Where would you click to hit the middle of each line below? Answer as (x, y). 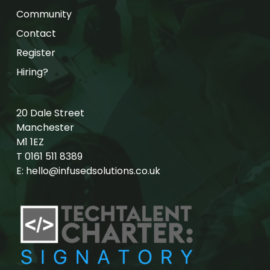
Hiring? (32, 72)
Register (36, 53)
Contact (36, 34)
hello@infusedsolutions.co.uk (93, 171)
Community (44, 14)
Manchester (45, 128)
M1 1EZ (30, 142)
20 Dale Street (50, 113)
